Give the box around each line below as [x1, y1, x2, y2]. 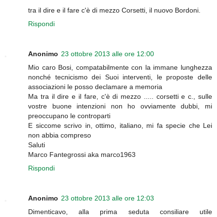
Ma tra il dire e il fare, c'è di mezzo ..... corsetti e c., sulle [28, 92, 212, 100]
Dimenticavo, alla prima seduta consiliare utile [28, 207, 212, 216]
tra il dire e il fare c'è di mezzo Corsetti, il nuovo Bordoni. [28, 6, 201, 14]
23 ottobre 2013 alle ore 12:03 [61, 194, 154, 202]
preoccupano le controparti [28, 111, 110, 120]
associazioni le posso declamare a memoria [28, 82, 162, 91]
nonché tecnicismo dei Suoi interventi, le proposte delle [28, 73, 212, 81]
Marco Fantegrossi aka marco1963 [28, 150, 136, 158]
